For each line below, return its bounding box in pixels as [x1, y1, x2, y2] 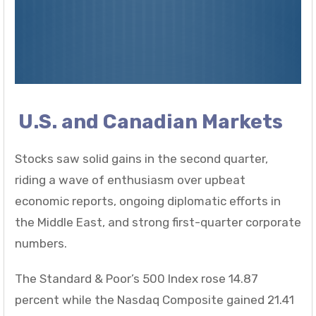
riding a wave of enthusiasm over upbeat [15, 173, 245, 188]
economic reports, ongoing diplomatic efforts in [15, 194, 281, 209]
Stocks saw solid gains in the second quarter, [15, 152, 268, 166]
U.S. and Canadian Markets [18, 110, 283, 134]
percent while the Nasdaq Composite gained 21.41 [15, 293, 294, 308]
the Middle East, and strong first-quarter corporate [15, 215, 301, 230]
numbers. [15, 236, 67, 251]
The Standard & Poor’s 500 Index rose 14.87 [15, 272, 258, 286]
